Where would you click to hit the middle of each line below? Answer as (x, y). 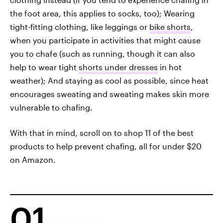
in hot (170, 67)
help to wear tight (44, 67)
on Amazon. (33, 160)
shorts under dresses (118, 67)
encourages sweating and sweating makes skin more (110, 94)
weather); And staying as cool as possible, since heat (109, 80)
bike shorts (170, 27)
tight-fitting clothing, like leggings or (80, 27)
